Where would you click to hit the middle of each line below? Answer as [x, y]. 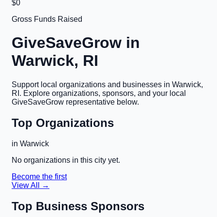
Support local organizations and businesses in [92, 84]
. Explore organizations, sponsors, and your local [103, 93]
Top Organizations [63, 123]
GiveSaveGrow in [76, 43]
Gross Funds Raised [47, 19]
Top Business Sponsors [78, 206]
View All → [31, 185]
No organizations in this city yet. [66, 160]
